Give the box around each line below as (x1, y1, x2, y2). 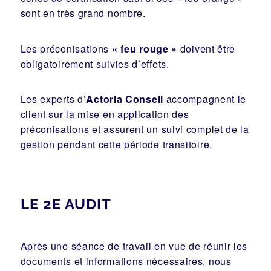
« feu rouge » (111, 41, 178, 56)
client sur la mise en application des (20, 107, 189, 122)
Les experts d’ (20, 92, 87, 106)
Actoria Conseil (86, 92, 163, 106)
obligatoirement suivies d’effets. (20, 56, 169, 71)
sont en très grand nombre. (20, 6, 146, 21)
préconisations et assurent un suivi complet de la (20, 122, 249, 137)
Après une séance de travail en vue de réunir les (20, 239, 248, 253)
